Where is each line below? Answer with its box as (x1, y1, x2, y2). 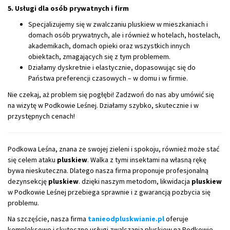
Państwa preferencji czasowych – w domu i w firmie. (28, 73, 188, 83)
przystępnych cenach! (8, 111, 75, 121)
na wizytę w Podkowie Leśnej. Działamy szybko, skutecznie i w (8, 100, 199, 110)
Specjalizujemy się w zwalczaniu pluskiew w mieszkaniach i (28, 20, 208, 29)
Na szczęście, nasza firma (8, 214, 88, 223)
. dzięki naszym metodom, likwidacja (79, 176, 191, 186)
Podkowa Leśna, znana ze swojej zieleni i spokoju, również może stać (8, 144, 219, 154)
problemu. (8, 198, 39, 207)
